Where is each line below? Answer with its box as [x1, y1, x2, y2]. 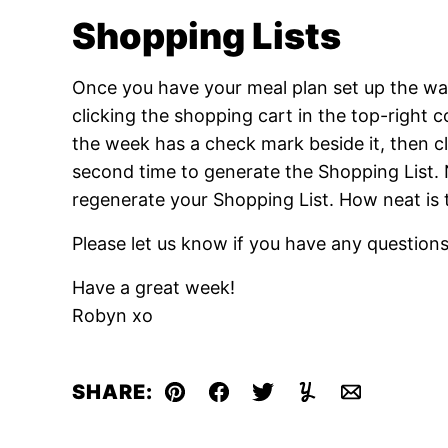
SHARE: [72, 380, 153, 404]
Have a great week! [72, 277, 235, 298]
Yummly [305, 393, 373, 415]
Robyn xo [72, 305, 153, 326]
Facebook [217, 393, 302, 415]
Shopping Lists [72, 14, 341, 58]
